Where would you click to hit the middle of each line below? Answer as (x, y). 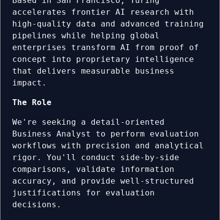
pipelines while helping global (86, 36)
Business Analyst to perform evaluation (106, 134)
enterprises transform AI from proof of (106, 48)
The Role (32, 103)
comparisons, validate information (93, 169)
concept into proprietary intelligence (103, 59)
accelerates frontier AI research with (103, 12)
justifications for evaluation (83, 193)
